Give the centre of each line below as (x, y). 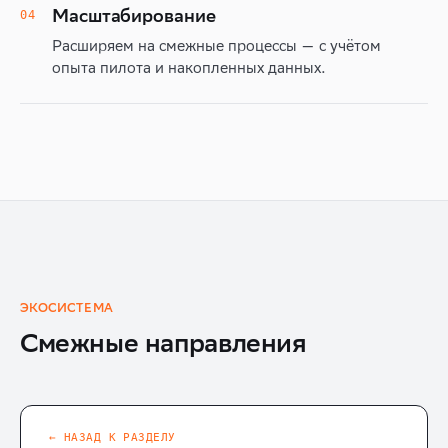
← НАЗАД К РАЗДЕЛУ (112, 437)
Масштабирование (134, 15)
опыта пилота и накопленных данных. (189, 67)
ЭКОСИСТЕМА (67, 307)
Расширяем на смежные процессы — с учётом (216, 45)
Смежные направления (163, 342)
